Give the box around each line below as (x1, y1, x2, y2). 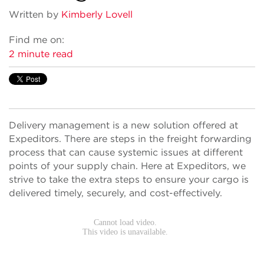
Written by (9, 9, 58, 20)
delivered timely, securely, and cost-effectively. (9, 187, 222, 199)
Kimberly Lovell (61, 9, 133, 20)
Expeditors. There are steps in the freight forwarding (9, 133, 252, 144)
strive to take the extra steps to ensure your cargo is (9, 174, 249, 185)
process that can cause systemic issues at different (9, 147, 243, 158)
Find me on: (9, 34, 64, 45)
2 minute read (9, 48, 73, 60)
